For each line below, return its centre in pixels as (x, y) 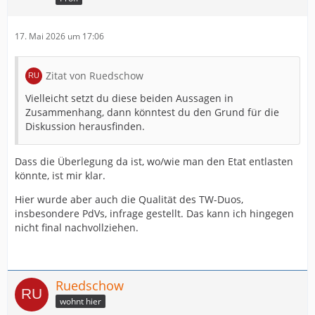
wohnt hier (81, 302)
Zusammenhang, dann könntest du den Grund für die (152, 112)
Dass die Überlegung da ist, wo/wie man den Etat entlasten (154, 161)
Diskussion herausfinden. (85, 126)
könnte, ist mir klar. (60, 175)
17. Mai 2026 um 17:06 (59, 36)
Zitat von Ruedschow (95, 75)
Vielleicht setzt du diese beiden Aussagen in (129, 98)
